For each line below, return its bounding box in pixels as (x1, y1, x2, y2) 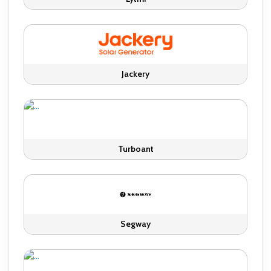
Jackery (122, 68, 149, 79)
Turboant (117, 143, 154, 154)
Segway (120, 218, 151, 229)
